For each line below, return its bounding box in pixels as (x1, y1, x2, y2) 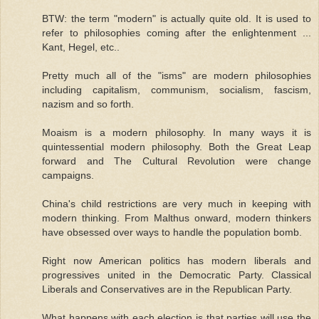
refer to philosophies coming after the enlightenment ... (42, 26, 311, 38)
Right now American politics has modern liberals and (42, 254, 311, 266)
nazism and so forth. (42, 98, 134, 110)
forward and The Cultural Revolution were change (42, 155, 311, 167)
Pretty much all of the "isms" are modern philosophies (42, 69, 311, 81)
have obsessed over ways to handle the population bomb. (42, 226, 302, 238)
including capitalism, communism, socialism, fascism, (42, 83, 311, 95)
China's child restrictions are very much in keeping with (42, 197, 311, 209)
